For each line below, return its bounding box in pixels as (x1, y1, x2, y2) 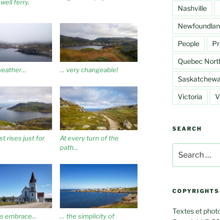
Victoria (177, 92, 202, 101)
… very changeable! (59, 65, 118, 74)
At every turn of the (59, 134, 119, 142)
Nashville (177, 3, 207, 12)
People (177, 39, 199, 48)
